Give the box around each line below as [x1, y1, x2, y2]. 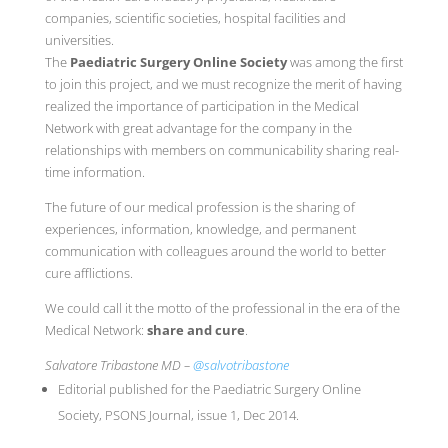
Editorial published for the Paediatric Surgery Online [57, 379, 361, 398]
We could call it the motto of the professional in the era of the [44, 298, 400, 317]
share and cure [146, 320, 245, 339]
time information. [44, 162, 145, 181]
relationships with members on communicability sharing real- [44, 140, 399, 159]
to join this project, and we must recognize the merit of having [44, 74, 402, 93]
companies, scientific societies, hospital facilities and [44, 8, 346, 27]
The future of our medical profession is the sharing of [44, 197, 355, 216]
